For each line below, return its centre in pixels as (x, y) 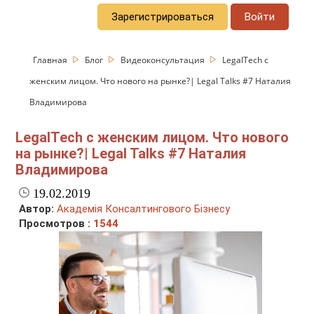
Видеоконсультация (164, 60)
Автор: (37, 209)
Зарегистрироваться (163, 16)
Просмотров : (56, 224)
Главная (52, 60)
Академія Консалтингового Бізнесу (144, 209)
